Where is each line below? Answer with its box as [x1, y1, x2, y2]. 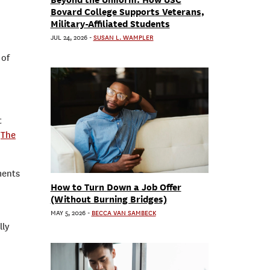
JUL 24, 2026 [50, 33, 87, 42]
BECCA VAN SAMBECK [91, 209, 156, 218]
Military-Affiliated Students [50, 18, 170, 30]
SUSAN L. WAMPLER [93, 33, 154, 42]
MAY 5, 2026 [50, 209, 86, 218]
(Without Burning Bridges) [50, 193, 167, 205]
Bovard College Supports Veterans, [50, 6, 204, 17]
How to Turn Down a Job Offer [50, 181, 181, 193]
